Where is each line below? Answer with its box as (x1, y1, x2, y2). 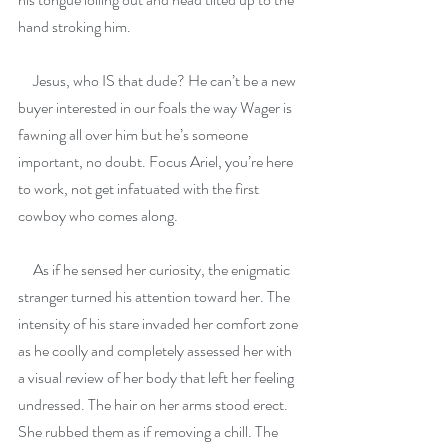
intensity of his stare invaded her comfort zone (18, 312, 301, 336)
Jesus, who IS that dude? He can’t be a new (18, 69, 299, 93)
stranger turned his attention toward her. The (18, 285, 293, 309)
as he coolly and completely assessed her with (18, 339, 295, 363)
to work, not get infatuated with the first (18, 177, 262, 201)
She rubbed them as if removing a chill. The (18, 420, 281, 444)
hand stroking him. (18, 15, 131, 39)
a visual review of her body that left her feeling (18, 366, 297, 390)
